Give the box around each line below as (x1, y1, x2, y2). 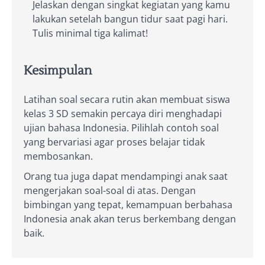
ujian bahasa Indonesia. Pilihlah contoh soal (24, 121, 219, 134)
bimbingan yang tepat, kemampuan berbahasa (24, 198, 232, 211)
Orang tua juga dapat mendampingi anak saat (24, 169, 228, 183)
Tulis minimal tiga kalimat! (33, 27, 148, 40)
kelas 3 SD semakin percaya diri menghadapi (24, 106, 222, 120)
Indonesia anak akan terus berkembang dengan (24, 212, 236, 225)
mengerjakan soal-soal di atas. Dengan (24, 183, 196, 197)
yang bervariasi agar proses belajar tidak (24, 135, 205, 148)
